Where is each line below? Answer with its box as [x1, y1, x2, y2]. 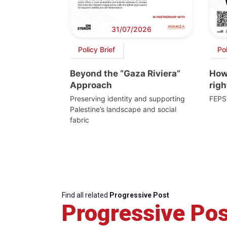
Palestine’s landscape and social [70, 104, 176, 113]
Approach [70, 80, 112, 90]
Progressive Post [109, 191, 169, 199]
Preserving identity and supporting [70, 94, 185, 103]
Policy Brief [78, 45, 115, 54]
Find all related [62, 191, 109, 199]
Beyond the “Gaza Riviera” [70, 68, 180, 79]
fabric [70, 115, 89, 124]
